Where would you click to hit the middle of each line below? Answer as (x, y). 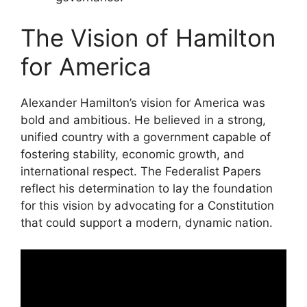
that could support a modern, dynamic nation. (147, 223)
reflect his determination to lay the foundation (147, 189)
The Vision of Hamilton (148, 38)
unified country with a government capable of (146, 137)
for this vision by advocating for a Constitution (147, 206)
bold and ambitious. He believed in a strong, (143, 120)
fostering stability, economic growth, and (133, 155)
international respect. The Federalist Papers (141, 172)
